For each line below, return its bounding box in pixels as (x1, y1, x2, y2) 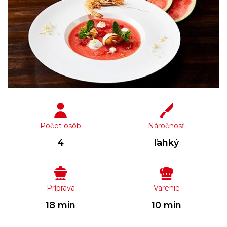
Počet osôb (40, 121, 81, 130)
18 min (46, 199, 75, 211)
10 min (152, 199, 181, 211)
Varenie (153, 183, 180, 193)
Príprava (46, 183, 75, 193)
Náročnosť (148, 121, 185, 130)
